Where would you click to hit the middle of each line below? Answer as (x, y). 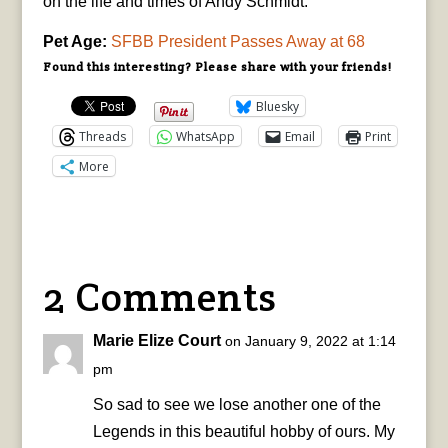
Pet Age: (76, 42)
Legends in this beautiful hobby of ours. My (243, 432)
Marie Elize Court (156, 341)
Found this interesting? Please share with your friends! (217, 67)
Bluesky (277, 106)
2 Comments (159, 297)
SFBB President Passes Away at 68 (237, 42)
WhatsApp (205, 136)
